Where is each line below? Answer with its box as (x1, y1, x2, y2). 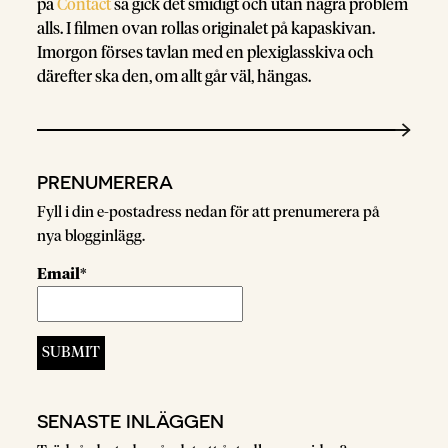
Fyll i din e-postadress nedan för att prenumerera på (37, 205, 381, 220)
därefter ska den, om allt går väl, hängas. (37, 69, 312, 85)
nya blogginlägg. (37, 229, 146, 244)
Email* (37, 267, 88, 282)
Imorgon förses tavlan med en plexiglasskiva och (37, 45, 375, 61)
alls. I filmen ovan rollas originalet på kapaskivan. (37, 21, 376, 37)
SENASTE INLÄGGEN (37, 409, 225, 431)
